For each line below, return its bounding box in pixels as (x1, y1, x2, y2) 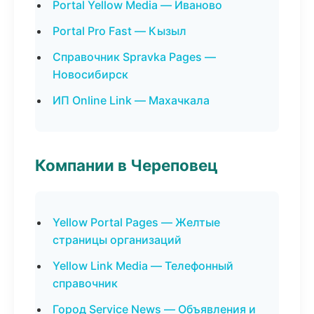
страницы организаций (53, 233, 182, 247)
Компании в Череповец (35, 156, 218, 175)
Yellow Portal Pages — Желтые (53, 215, 220, 229)
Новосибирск (53, 67, 128, 81)
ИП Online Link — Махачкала (53, 93, 210, 107)
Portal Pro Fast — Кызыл (53, 24, 186, 38)
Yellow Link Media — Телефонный (53, 259, 233, 273)
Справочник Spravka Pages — (53, 50, 216, 64)
